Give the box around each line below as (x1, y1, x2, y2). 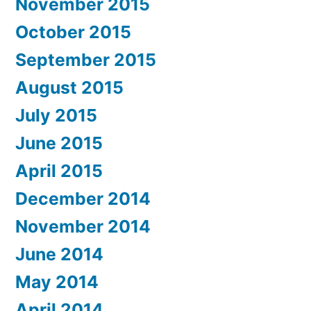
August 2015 (15, 77, 124, 99)
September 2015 (15, 49, 156, 71)
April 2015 (15, 160, 103, 182)
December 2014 (15, 188, 151, 210)
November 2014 (15, 216, 151, 237)
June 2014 (15, 244, 103, 265)
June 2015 (15, 133, 103, 154)
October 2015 (15, 22, 131, 43)
